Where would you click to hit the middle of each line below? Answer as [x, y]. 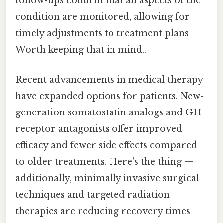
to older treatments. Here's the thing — [105, 162]
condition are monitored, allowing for [103, 17]
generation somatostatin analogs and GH [109, 112]
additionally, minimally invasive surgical [107, 178]
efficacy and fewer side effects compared [106, 145]
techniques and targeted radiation [93, 194]
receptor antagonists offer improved [99, 129]
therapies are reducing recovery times [103, 211]
